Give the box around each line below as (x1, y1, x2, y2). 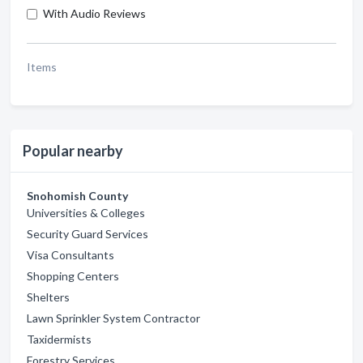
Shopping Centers (27, 269, 119, 283)
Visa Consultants (27, 248, 114, 262)
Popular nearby (23, 142, 123, 160)
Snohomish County (27, 189, 128, 203)
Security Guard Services (27, 227, 148, 241)
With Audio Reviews (43, 6, 146, 20)
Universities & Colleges (27, 206, 145, 220)
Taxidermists (27, 332, 92, 346)
